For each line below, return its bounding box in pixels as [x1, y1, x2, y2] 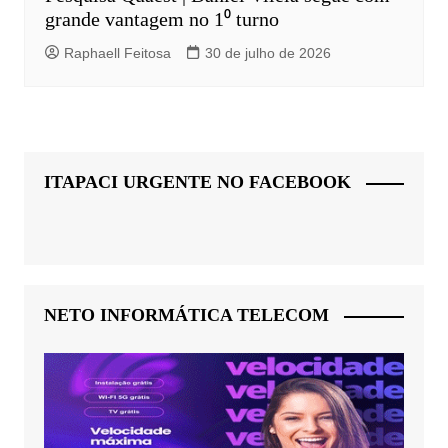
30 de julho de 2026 [204, 45, 331, 62]
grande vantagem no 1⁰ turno [44, 8, 279, 31]
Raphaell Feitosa [63, 45, 171, 62]
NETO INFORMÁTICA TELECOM [43, 305, 329, 326]
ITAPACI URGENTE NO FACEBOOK [43, 172, 351, 193]
